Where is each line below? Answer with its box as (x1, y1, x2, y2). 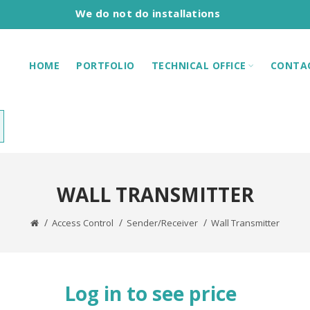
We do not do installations (75, 6, 220, 20)
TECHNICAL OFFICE (151, 58, 246, 72)
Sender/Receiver (127, 217, 198, 229)
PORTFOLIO (76, 58, 135, 72)
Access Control (52, 217, 113, 229)
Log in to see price (64, 280, 237, 307)
